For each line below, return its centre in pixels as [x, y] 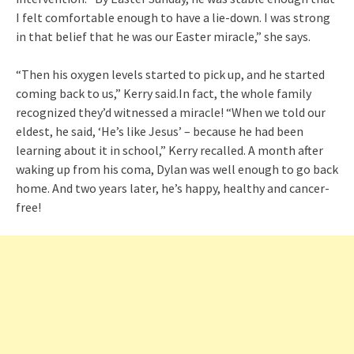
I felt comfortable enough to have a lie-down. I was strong [173, 18]
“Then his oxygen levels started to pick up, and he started [170, 75]
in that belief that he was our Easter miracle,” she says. [163, 37]
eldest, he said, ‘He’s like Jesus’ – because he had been [160, 132]
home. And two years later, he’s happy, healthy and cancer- [173, 188]
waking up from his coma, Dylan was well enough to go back [177, 169]
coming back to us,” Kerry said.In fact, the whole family [164, 94]
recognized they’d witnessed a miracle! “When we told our [171, 113]
